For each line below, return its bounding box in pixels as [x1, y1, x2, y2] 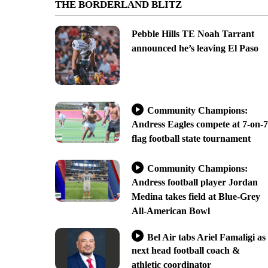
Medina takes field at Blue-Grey [131, 191, 260, 202]
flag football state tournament [131, 133, 251, 144]
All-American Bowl [131, 206, 210, 217]
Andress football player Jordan [131, 177, 258, 188]
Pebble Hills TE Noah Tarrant [131, 28, 254, 39]
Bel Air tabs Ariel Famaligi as [147, 232, 266, 242]
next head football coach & [131, 245, 240, 256]
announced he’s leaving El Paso [131, 42, 258, 53]
